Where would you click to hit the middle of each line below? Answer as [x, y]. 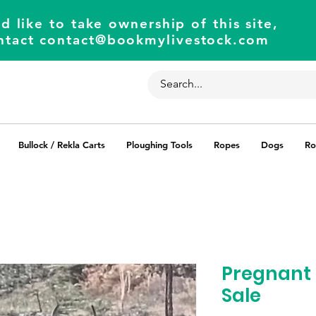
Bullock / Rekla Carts [62, 145]
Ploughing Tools [159, 145]
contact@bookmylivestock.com [154, 40]
